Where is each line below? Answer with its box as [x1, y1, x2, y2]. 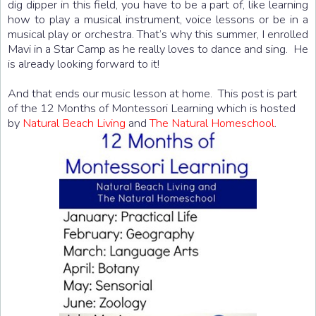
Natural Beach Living [23, 114, 126, 131]
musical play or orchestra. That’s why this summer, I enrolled [8, 25, 308, 42]
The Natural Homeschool [150, 114, 274, 131]
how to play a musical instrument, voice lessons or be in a [8, 11, 308, 28]
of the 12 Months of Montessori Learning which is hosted [8, 99, 296, 116]
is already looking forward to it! [8, 55, 159, 72]
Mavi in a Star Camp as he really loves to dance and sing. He [8, 40, 308, 57]
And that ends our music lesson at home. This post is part [8, 85, 297, 102]
